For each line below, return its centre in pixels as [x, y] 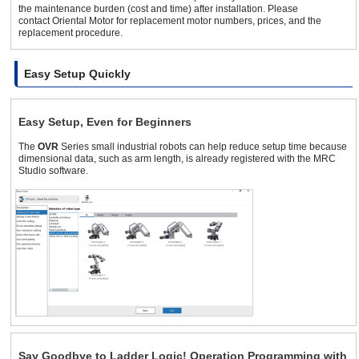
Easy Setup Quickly [77, 74]
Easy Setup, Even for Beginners [105, 122]
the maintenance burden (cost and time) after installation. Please [158, 9]
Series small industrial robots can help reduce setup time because [203, 147]
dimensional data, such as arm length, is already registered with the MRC [177, 159]
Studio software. [53, 171]
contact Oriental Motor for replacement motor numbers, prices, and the [170, 21]
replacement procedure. [71, 33]
